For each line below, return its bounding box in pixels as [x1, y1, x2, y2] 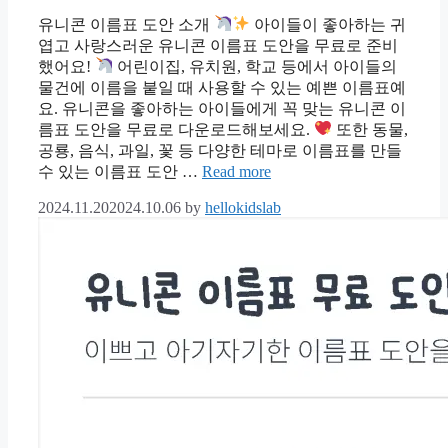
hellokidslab [205, 198, 281, 216]
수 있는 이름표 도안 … [38, 162, 202, 180]
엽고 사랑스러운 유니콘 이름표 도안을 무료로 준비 [38, 36, 398, 54]
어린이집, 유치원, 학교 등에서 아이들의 [113, 57, 398, 75]
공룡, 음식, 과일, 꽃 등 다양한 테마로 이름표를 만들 [38, 141, 402, 159]
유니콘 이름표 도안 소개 [38, 15, 214, 33]
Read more [202, 162, 271, 180]
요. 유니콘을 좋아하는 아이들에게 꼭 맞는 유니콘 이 [38, 99, 406, 117]
